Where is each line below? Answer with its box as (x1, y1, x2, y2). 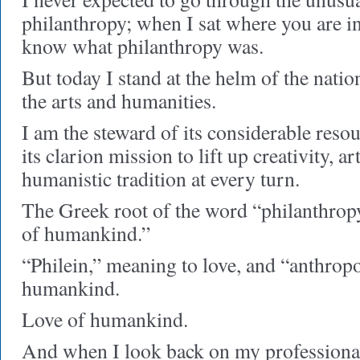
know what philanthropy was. (22, 32, 264, 59)
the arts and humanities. (22, 87, 216, 114)
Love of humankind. (22, 305, 188, 333)
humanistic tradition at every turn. (22, 165, 300, 192)
